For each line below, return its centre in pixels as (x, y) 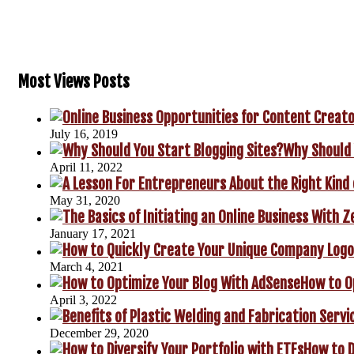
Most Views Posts (74, 82)
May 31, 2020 (85, 200)
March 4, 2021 (87, 266)
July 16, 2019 (84, 134)
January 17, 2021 (93, 233)
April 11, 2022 (86, 167)
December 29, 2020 (99, 333)
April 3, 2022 (83, 299)
